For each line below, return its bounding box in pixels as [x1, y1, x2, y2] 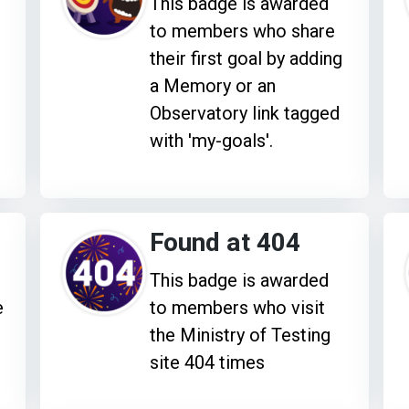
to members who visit [150, 296, 326, 319]
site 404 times [150, 351, 266, 373]
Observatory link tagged [150, 101, 341, 124]
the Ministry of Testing [150, 323, 331, 346]
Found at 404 [150, 224, 301, 262]
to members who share [150, 19, 336, 42]
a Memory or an [150, 74, 277, 97]
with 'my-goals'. [150, 129, 274, 152]
